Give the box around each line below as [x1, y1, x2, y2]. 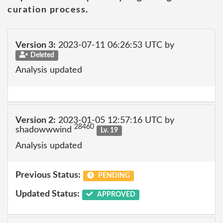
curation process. [7, 5, 89, 14]
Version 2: [15, 116, 56, 125]
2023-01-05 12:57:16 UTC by [56, 116, 174, 125]
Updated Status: [15, 189, 80, 199]
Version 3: [15, 40, 56, 50]
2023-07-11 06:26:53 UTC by [56, 40, 174, 50]
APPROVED [95, 191, 135, 198]
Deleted [30, 51, 54, 59]
